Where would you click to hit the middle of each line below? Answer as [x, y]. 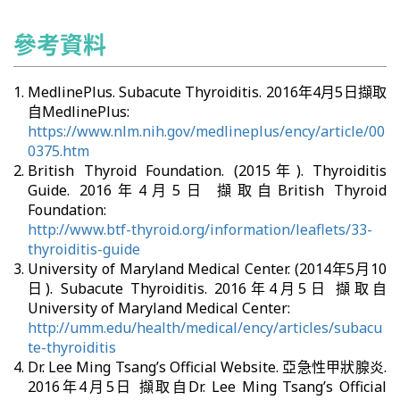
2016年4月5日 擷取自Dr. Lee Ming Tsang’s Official [207, 387]
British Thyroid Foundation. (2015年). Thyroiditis [207, 171]
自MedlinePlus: [79, 112]
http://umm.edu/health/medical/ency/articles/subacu [205, 328]
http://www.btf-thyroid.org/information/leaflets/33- [200, 229]
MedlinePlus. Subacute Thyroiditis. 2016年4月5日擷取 [207, 92]
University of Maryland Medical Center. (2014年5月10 [207, 269]
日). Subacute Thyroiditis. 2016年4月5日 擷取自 [207, 288]
